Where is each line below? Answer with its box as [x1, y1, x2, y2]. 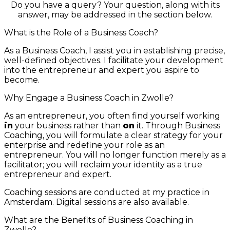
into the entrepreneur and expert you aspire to [4, 65, 199, 75]
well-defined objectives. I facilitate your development [4, 55, 223, 66]
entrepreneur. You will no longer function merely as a [4, 150, 226, 160]
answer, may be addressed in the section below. [18, 10, 212, 20]
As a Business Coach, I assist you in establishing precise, [4, 46, 225, 56]
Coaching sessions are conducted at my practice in [4, 187, 209, 198]
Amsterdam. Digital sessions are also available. [4, 197, 189, 207]
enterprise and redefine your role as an [4, 140, 165, 150]
